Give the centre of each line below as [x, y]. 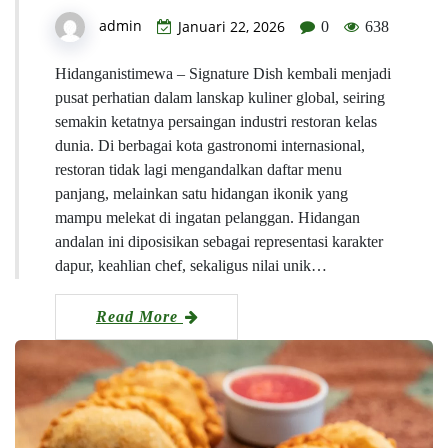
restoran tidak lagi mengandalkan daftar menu [198, 170]
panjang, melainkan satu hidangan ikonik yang [201, 194]
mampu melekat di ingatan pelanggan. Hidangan [207, 218]
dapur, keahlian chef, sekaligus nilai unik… [191, 266]
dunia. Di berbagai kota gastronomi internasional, [210, 146]
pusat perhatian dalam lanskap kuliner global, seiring [220, 98]
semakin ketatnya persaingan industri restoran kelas [216, 122]
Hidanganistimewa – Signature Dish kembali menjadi [223, 74]
